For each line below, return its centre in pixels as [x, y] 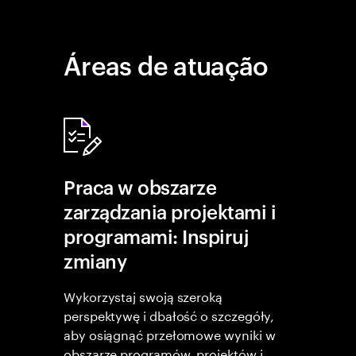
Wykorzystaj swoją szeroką [143, 295]
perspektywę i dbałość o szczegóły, [169, 314]
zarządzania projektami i [170, 211]
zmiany [95, 261]
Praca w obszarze [140, 187]
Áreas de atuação [166, 64]
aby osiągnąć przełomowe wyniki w [170, 333]
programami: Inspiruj [157, 236]
